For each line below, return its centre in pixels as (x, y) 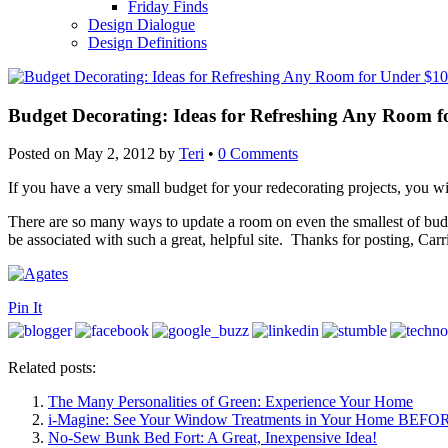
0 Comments (258, 154)
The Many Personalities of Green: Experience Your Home (230, 402)
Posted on (41, 154)
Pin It (25, 308)
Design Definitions (147, 42)
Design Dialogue (141, 24)
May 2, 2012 (114, 154)
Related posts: (52, 368)
